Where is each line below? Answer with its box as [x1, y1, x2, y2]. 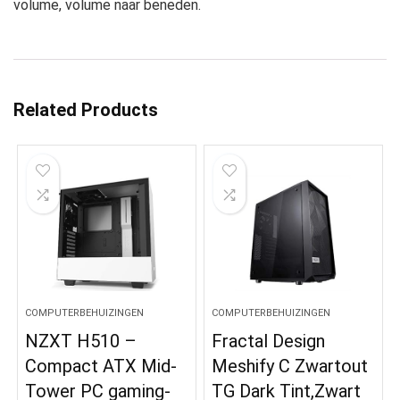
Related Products [13, 98, 158, 121]
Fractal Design [212, 329, 326, 352]
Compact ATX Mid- [25, 354, 178, 377]
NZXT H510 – [25, 329, 137, 352]
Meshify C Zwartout [212, 354, 369, 377]
